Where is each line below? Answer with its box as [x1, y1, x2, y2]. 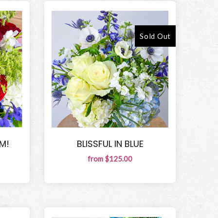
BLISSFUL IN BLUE [76, 138, 144, 150]
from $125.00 [88, 154, 132, 163]
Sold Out [140, 32, 171, 41]
